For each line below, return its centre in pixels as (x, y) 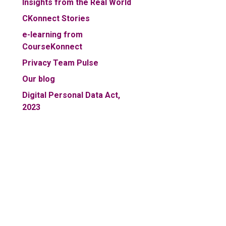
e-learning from (52, 35)
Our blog (39, 79)
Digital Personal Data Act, (71, 95)
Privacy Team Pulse (60, 63)
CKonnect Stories (56, 19)
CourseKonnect (52, 47)
